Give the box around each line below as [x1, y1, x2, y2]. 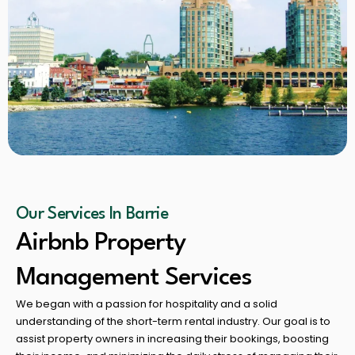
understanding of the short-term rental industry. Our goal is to [16, 313, 330, 329]
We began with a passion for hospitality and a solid [16, 296, 277, 311]
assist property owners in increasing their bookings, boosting [16, 330, 329, 346]
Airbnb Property [16, 230, 185, 255]
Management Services [16, 265, 252, 290]
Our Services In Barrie [16, 205, 168, 223]
